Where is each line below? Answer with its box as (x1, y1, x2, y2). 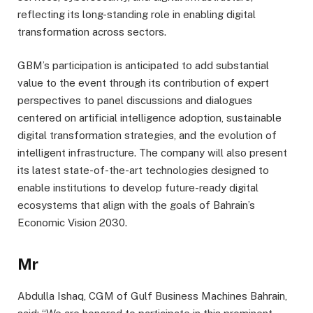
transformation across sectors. (17, 26, 166, 38)
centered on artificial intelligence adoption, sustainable (17, 112, 282, 124)
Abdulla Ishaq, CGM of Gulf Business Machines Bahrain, (17, 290, 287, 303)
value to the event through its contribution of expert (17, 77, 269, 89)
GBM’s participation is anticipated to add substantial (17, 59, 269, 72)
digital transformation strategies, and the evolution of (17, 129, 277, 142)
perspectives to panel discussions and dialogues (17, 94, 252, 107)
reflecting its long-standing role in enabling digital (17, 8, 256, 21)
